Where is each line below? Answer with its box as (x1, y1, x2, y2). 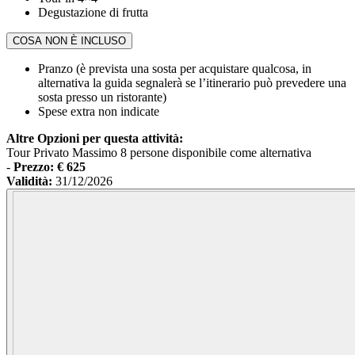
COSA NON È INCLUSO (13, 35, 126, 48)
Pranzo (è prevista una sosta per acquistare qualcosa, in (38, 62, 311, 76)
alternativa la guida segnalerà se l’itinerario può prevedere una (38, 76, 346, 90)
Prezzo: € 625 (13, 160, 86, 174)
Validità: (6, 174, 55, 189)
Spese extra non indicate (38, 105, 159, 119)
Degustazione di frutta (38, 6, 148, 20)
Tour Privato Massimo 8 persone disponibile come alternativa (6, 146, 311, 160)
